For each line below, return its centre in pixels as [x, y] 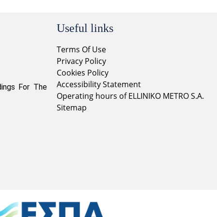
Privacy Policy [82, 61]
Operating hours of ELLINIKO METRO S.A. [130, 96]
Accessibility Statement [99, 84]
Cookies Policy [83, 72]
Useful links [85, 28]
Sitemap [72, 107]
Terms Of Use [81, 49]
